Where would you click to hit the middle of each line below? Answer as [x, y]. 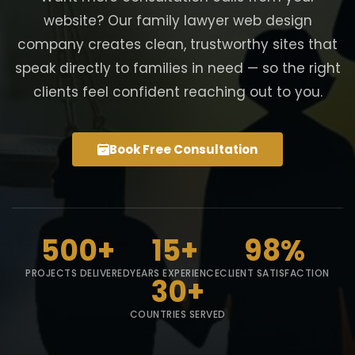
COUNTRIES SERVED [177, 315]
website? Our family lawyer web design [177, 21]
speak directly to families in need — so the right [177, 69]
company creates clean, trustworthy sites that [177, 45]
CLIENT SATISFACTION [275, 273]
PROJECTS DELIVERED [78, 273]
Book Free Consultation [183, 150]
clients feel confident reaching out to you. [177, 92]
